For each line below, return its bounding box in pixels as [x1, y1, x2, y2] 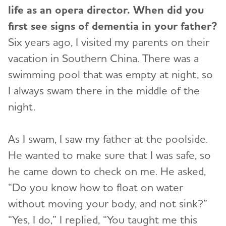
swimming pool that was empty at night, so [8, 68, 213, 81]
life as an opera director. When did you [8, 3, 204, 17]
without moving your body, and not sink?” [8, 197, 207, 210]
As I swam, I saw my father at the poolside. [8, 132, 208, 146]
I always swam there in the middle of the [8, 84, 200, 97]
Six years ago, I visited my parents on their [8, 35, 209, 49]
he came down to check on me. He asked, [8, 164, 206, 178]
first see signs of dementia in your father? [8, 19, 217, 33]
